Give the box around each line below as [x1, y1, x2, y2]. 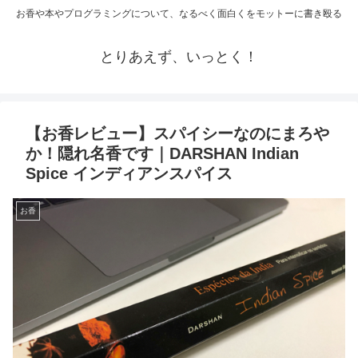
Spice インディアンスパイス [26, 165, 233, 183]
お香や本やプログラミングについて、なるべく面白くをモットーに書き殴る [16, 8, 342, 20]
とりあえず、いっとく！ [100, 49, 258, 66]
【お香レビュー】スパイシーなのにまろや [26, 125, 329, 143]
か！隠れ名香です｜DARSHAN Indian [26, 145, 299, 163]
